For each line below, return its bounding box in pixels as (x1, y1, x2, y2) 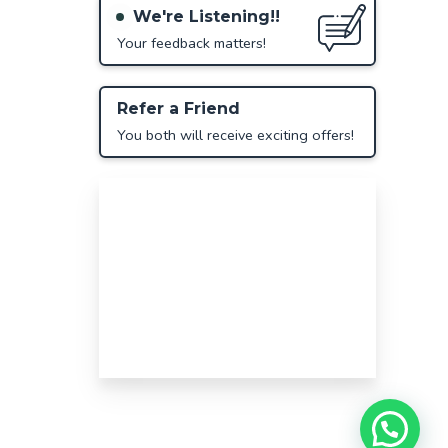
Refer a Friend (116, 99, 240, 119)
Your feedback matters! (116, 33, 266, 54)
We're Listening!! (132, 7, 280, 27)
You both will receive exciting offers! (116, 125, 354, 146)
